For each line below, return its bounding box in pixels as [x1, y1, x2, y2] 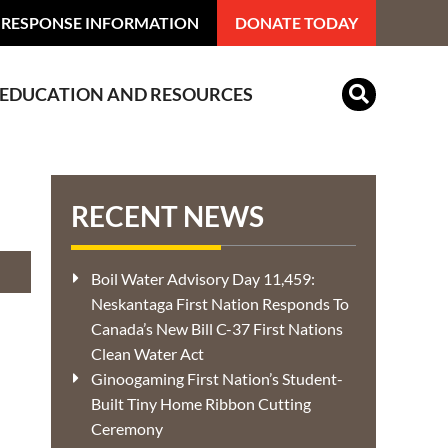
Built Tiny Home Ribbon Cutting [91, 394, 311, 413]
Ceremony [91, 419, 163, 438]
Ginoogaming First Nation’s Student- [91, 369, 343, 388]
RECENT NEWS [71, 199, 264, 233]
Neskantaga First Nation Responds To [91, 294, 349, 313]
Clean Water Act [91, 344, 204, 363]
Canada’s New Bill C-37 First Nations [91, 319, 343, 338]
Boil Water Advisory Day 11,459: [91, 269, 315, 288]
